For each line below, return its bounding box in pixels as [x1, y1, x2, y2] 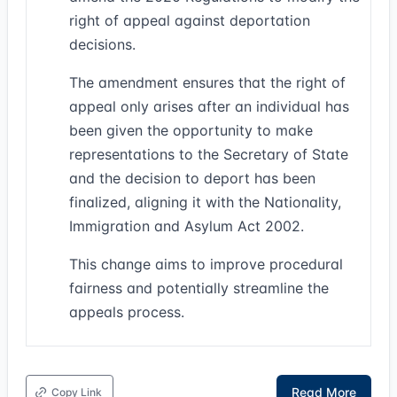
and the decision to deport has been [69, 169, 315, 187]
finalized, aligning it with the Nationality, [69, 193, 341, 211]
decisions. [69, 35, 136, 53]
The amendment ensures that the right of [69, 74, 346, 91]
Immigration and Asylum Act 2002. [69, 217, 304, 235]
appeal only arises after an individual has [69, 97, 349, 115]
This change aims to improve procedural [69, 255, 343, 273]
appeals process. [69, 303, 184, 321]
